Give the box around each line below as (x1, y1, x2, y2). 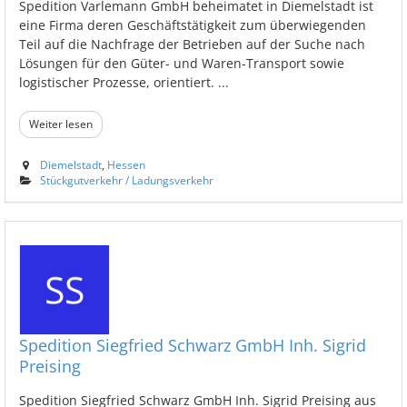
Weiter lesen (29, 115, 93, 132)
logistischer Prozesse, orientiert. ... (19, 73, 229, 91)
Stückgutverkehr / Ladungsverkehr (40, 172, 213, 187)
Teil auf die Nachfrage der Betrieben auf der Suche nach (19, 35, 365, 53)
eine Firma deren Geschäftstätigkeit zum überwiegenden (19, 15, 366, 34)
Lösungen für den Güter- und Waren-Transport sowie (19, 54, 344, 72)
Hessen (107, 156, 145, 172)
